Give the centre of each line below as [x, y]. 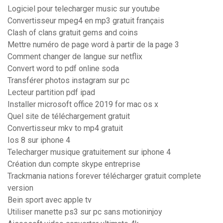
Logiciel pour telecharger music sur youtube [84, 9]
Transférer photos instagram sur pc [68, 81]
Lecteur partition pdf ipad [51, 93]
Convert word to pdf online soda [63, 69]
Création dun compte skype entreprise [74, 164]
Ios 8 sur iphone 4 [39, 140]
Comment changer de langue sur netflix [75, 57]
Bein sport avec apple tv [50, 200]
